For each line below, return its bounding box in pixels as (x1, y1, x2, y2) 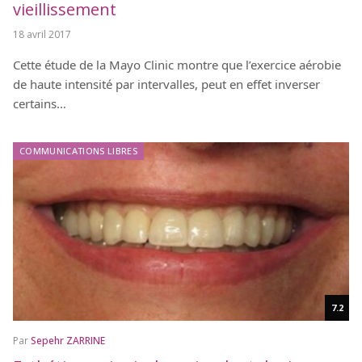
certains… (13, 95, 66, 112)
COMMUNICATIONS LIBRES (19, 145, 137, 158)
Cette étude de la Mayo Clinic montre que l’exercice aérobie (13, 57, 341, 74)
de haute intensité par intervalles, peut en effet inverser (13, 76, 320, 93)
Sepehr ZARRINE (31, 334, 105, 348)
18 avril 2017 (13, 27, 71, 42)
